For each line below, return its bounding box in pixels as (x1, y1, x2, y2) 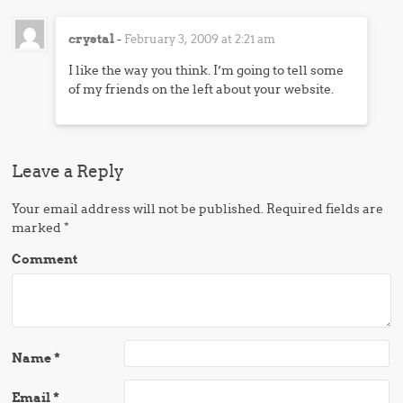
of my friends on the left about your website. (68, 81, 335, 97)
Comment (12, 251, 78, 267)
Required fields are (264, 201, 384, 217)
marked (12, 219, 65, 236)
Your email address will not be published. (12, 201, 264, 217)
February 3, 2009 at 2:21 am (124, 31, 276, 46)
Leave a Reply (12, 160, 125, 182)
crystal (68, 31, 115, 47)
